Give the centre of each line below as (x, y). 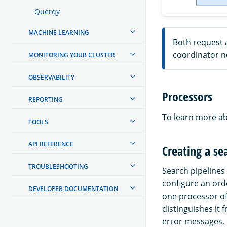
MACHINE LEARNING (59, 32)
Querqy (47, 11)
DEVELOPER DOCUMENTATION (73, 188)
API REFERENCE (51, 144)
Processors (187, 97)
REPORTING (46, 99)
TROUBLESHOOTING (58, 166)
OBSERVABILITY (51, 77)
